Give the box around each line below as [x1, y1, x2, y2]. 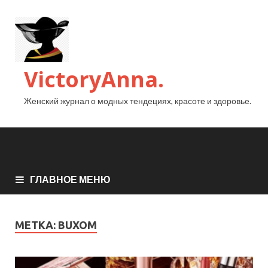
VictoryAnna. [24, 65, 164, 94]
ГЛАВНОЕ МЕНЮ [30, 173, 111, 185]
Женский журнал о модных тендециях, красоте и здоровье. [24, 96, 251, 106]
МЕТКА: [15, 218, 58, 231]
